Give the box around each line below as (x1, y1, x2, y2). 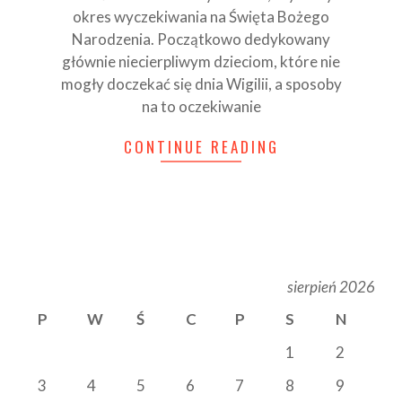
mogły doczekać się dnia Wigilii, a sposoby (60, 74, 342, 94)
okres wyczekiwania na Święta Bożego (73, 7, 329, 27)
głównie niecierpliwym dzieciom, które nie (62, 52, 340, 72)
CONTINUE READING (123, 135, 279, 159)
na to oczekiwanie (141, 97, 261, 117)
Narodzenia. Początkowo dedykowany (72, 30, 330, 49)
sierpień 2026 (287, 276, 375, 296)
